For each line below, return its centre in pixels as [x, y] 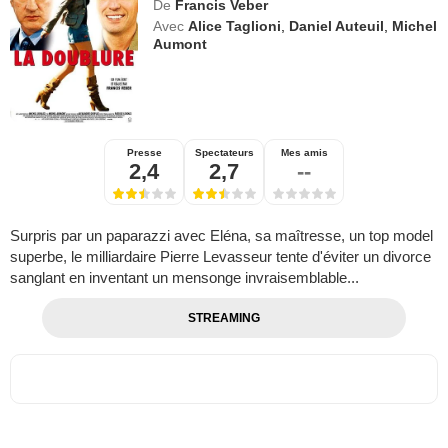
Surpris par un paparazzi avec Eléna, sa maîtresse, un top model [221, 236]
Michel [415, 26]
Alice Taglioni [235, 26]
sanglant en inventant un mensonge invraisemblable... [184, 278]
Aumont [180, 44]
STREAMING [223, 318]
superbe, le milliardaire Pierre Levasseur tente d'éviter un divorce [220, 257]
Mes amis [304, 153]
